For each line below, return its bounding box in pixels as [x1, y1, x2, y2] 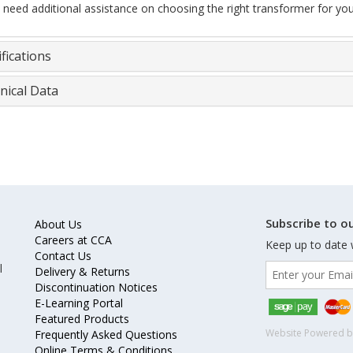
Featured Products [35, 311, 129, 327]
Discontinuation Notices [35, 280, 158, 295]
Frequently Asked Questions [35, 327, 177, 343]
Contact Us [35, 248, 91, 264]
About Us [35, 217, 82, 232]
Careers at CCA [35, 232, 112, 248]
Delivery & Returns [35, 264, 130, 280]
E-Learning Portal [35, 295, 123, 311]
